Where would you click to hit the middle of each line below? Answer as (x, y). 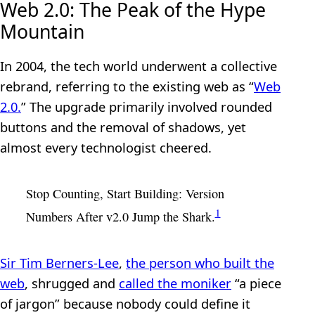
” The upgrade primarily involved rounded (147, 107)
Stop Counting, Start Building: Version (125, 193)
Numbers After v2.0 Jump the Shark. (120, 216)
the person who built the (200, 263)
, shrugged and (72, 283)
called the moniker (175, 283)
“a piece (256, 283)
